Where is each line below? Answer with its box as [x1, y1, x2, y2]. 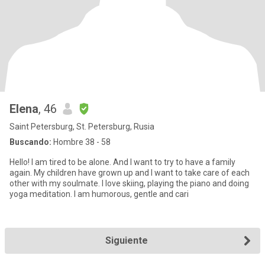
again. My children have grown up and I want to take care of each [9, 168, 34, 177]
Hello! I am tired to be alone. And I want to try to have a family [9, 157, 31, 167]
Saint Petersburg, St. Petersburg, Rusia [9, 122, 154, 131]
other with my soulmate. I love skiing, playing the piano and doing [9, 179, 102, 188]
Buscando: [9, 137, 51, 147]
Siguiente [105, 235, 148, 246]
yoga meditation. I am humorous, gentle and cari [9, 189, 189, 199]
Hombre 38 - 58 [51, 137, 111, 147]
